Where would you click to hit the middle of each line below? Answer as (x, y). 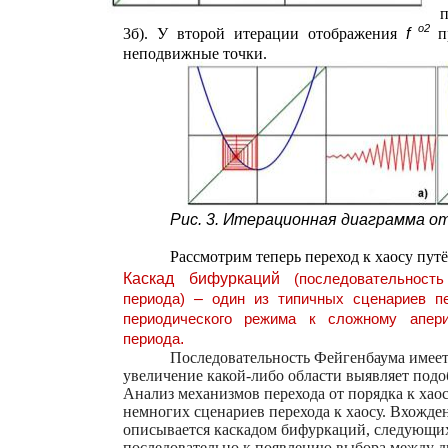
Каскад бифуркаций (208, 278)
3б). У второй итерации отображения (264, 33)
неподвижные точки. (195, 53)
